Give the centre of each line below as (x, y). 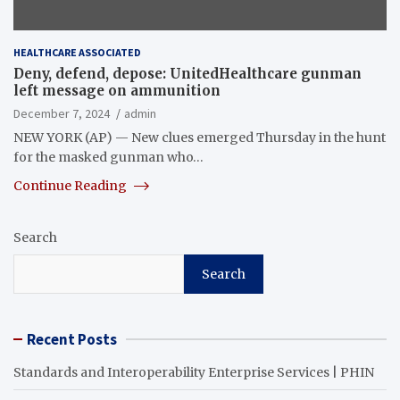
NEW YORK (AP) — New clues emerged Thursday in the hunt (200, 137)
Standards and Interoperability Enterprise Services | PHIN (194, 372)
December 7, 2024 (62, 113)
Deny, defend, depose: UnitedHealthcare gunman (187, 73)
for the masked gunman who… (108, 157)
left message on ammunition (117, 90)
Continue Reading (71, 185)
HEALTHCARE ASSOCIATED (77, 52)
